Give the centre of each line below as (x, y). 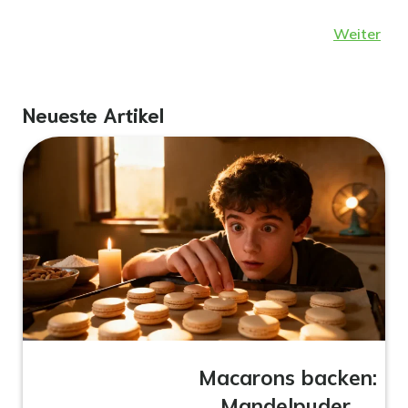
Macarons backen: (287, 377)
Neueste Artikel (93, 113)
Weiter (357, 34)
